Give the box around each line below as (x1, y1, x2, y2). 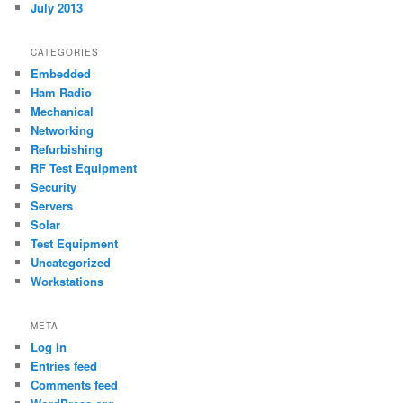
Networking (31, 121, 94, 139)
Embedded (31, 65, 92, 83)
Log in (31, 338, 67, 356)
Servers (31, 197, 74, 215)
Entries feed (31, 357, 98, 375)
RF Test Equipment (31, 159, 138, 177)
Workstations (31, 273, 104, 291)
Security (31, 178, 77, 196)
